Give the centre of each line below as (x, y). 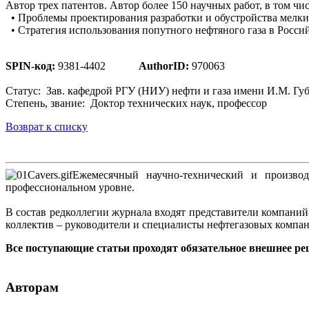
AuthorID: (164, 66)
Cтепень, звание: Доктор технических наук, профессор (136, 103)
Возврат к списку (47, 126)
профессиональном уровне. (70, 187)
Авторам (32, 287)
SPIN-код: (30, 66)
